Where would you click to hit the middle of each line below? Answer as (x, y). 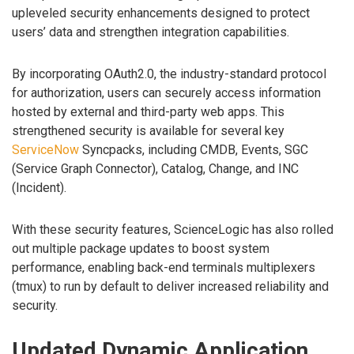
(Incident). (39, 187)
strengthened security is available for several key (148, 130)
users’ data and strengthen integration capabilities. (151, 32)
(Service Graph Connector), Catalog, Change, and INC (155, 168)
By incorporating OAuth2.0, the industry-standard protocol (169, 73)
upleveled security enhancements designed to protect (161, 13)
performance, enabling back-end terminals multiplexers (164, 267)
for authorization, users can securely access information (166, 92)
